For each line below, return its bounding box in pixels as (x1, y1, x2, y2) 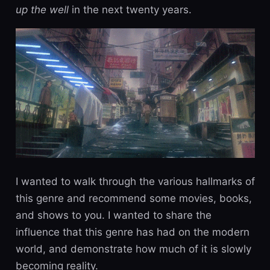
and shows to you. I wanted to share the (15, 209, 212, 221)
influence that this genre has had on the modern (15, 225, 250, 238)
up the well (15, 4, 69, 16)
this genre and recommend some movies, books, (15, 192, 252, 204)
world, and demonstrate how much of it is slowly (15, 242, 251, 255)
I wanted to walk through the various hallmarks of (15, 175, 255, 187)
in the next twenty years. (68, 4, 192, 16)
